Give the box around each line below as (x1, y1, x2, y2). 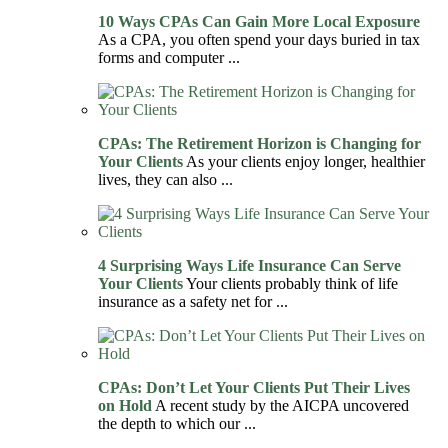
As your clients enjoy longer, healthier (183, 152, 425, 170)
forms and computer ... (98, 48, 240, 66)
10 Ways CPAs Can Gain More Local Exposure (98, 12, 420, 30)
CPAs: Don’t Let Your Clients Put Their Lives (98, 378, 410, 396)
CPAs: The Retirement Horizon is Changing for (98, 134, 421, 152)
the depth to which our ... (98, 414, 256, 432)
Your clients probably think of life (183, 274, 398, 292)
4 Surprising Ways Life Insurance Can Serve (98, 256, 401, 274)
